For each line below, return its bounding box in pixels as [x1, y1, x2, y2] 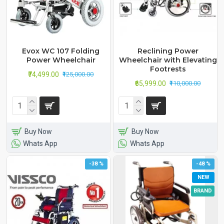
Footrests [149, 64, 186, 73]
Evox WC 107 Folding [22, 46, 100, 55]
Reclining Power [137, 46, 198, 55]
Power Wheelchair [26, 55, 95, 64]
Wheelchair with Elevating [118, 55, 217, 64]
